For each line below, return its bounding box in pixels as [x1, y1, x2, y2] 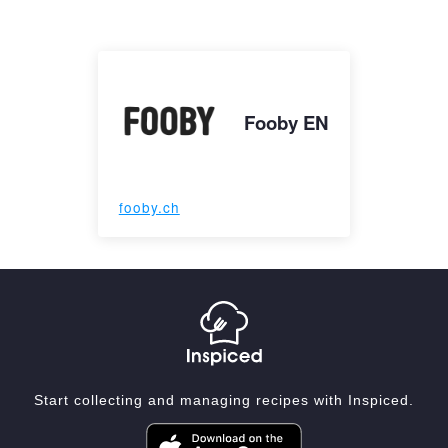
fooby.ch [118, 197, 180, 218]
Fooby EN [244, 109, 330, 137]
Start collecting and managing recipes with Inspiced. [34, 391, 414, 408]
